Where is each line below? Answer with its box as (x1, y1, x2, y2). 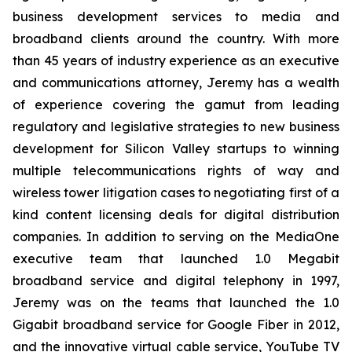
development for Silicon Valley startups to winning (13, 141, 339, 156)
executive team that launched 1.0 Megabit (13, 251, 339, 266)
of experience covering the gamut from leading (13, 97, 339, 112)
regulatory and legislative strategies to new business (13, 119, 339, 134)
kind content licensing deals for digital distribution (13, 207, 339, 222)
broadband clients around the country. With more (13, 31, 339, 46)
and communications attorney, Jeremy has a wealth (13, 75, 339, 90)
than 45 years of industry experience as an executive (13, 53, 339, 68)
